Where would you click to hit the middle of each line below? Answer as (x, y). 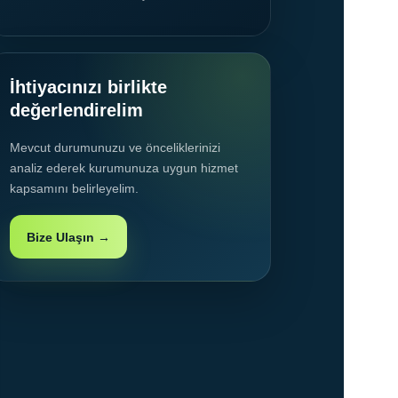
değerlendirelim (76, 111)
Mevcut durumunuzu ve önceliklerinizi (115, 148)
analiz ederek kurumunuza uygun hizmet (124, 168)
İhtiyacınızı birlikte (88, 88)
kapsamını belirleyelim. (74, 189)
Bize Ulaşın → (68, 237)
